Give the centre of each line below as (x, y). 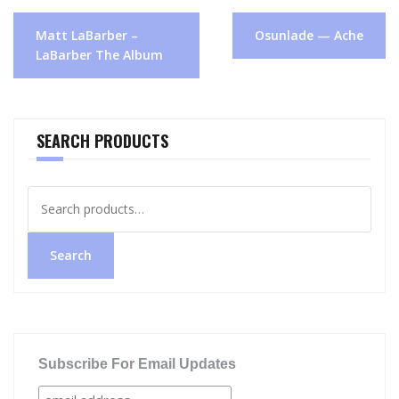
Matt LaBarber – (87, 35)
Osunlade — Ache (309, 35)
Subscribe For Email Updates (137, 363)
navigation (56, 43)
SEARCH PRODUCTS (102, 140)
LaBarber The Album (99, 54)
